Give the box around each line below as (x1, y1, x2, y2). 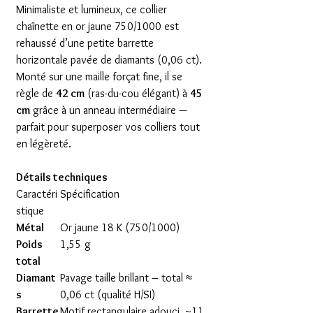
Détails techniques (16, 170, 108, 184)
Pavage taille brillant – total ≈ (60, 270, 192, 284)
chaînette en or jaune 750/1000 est (16, 19, 179, 33)
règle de (16, 86, 56, 100)
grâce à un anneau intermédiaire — (30, 103, 187, 117)
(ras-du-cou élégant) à (85, 86, 190, 100)
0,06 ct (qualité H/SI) (60, 287, 155, 301)
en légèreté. (16, 136, 71, 150)
